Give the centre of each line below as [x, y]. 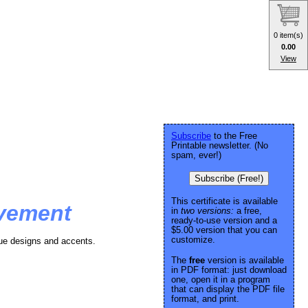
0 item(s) [288, 35]
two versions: [207, 211]
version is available [244, 260]
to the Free [234, 136]
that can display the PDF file [228, 289]
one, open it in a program [221, 279]
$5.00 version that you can [224, 230]
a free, [248, 211]
